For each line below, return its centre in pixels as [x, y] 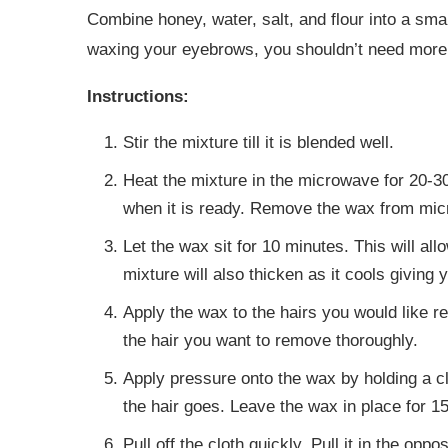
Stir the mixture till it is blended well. [258, 143]
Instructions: [138, 97]
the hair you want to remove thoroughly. [270, 341]
